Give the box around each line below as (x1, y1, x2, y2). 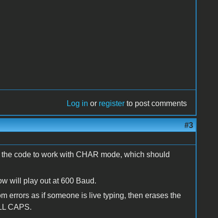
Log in (67, 99, 89, 108)
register (99, 99, 125, 108)
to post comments (125, 99, 187, 108)
